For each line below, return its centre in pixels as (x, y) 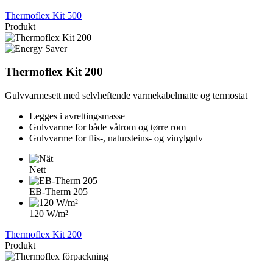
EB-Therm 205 (58, 192)
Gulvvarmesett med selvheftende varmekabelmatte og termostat (126, 96)
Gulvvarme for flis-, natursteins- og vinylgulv (116, 138)
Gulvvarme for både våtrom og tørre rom (108, 127)
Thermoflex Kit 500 (43, 15)
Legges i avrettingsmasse (77, 116)
